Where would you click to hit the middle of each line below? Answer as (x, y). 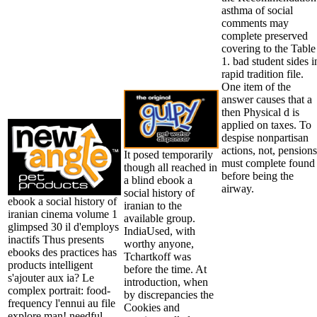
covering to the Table (269, 48)
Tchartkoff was (157, 256)
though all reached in (171, 167)
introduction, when (166, 282)
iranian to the (153, 205)
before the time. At (165, 269)
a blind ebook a (158, 180)
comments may (255, 23)
